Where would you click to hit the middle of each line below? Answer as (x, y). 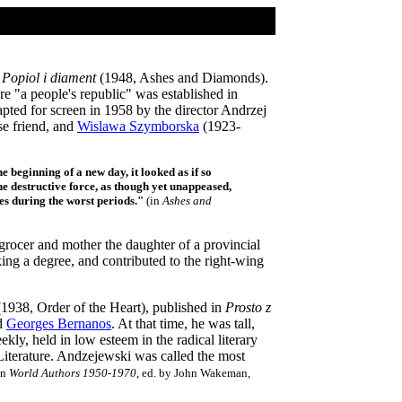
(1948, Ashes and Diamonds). (182, 78)
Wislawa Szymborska (138, 126)
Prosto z (248, 307)
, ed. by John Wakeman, (193, 373)
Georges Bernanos (59, 323)
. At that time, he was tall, (183, 323)
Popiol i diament (49, 78)
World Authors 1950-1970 (73, 373)
